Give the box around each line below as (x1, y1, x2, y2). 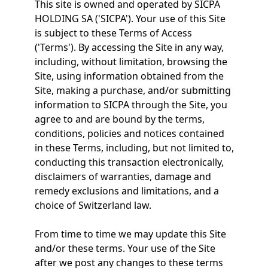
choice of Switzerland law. (34, 199, 151, 212)
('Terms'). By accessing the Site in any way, (34, 41, 224, 54)
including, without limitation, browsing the (34, 55, 227, 68)
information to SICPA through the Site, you (34, 98, 227, 111)
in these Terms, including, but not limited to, (34, 141, 234, 154)
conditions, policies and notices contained (34, 127, 224, 140)
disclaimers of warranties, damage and (34, 170, 211, 183)
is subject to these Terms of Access (34, 26, 192, 39)
